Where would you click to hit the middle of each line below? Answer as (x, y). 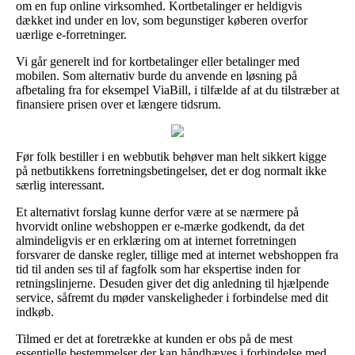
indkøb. (35, 311)
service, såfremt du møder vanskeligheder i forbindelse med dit (172, 297)
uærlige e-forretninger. (71, 34)
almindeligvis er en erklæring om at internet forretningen (156, 240)
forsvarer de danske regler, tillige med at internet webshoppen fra (177, 254)
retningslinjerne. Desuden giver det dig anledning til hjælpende (172, 283)
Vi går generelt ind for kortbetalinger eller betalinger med (158, 61)
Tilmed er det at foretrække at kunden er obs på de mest (154, 338)
